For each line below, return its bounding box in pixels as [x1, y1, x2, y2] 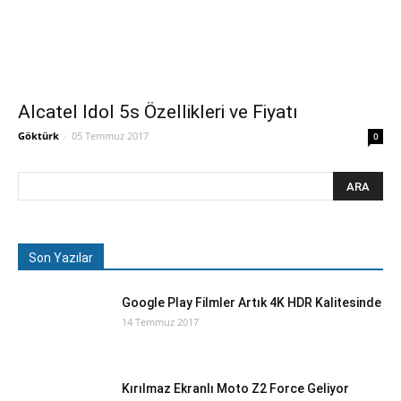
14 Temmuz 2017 [122, 315, 199, 328]
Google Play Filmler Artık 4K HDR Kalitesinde [122, 295, 381, 310]
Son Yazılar [29, 251, 93, 265]
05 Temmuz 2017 [72, 129, 149, 142]
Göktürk [18, 129, 59, 142]
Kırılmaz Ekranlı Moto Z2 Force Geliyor [122, 381, 349, 396]
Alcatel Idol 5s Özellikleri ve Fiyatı [18, 101, 298, 123]
